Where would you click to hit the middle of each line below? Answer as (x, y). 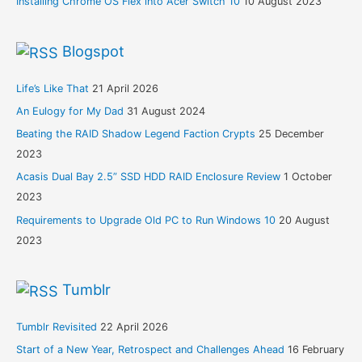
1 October (307, 177)
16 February (316, 350)
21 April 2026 (125, 88)
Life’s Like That (52, 88)
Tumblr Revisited (56, 327)
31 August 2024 (166, 111)
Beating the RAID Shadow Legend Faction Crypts (135, 134)
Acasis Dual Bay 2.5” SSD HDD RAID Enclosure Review (148, 177)
